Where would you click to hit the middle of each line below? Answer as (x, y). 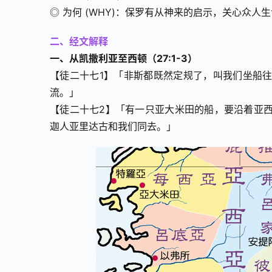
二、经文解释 (79, 42)
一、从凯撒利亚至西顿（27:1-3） (124, 59)
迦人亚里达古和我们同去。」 (113, 127)
